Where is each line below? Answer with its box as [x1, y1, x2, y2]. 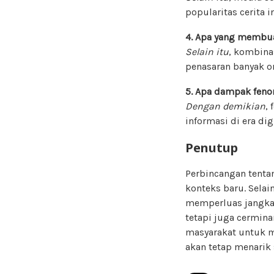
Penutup [185, 139, 238, 156]
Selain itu [185, 45, 229, 57]
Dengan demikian [185, 100, 265, 112]
